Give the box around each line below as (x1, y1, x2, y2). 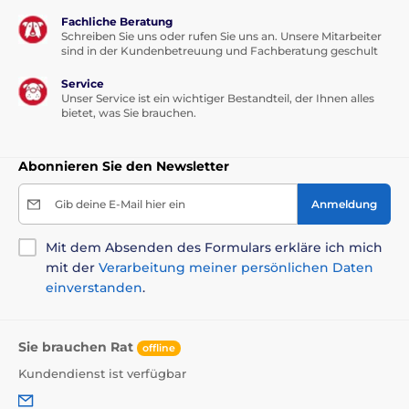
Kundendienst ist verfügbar (18, 365, 186, 381)
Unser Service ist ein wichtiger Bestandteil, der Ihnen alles (61, 91, 374, 106)
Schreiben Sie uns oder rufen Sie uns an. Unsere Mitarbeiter (61, 29, 382, 44)
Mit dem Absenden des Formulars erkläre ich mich (46, 239, 383, 257)
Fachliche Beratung (61, 15, 173, 29)
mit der (46, 259, 99, 277)
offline (142, 341, 175, 354)
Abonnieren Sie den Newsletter (18, 158, 229, 175)
